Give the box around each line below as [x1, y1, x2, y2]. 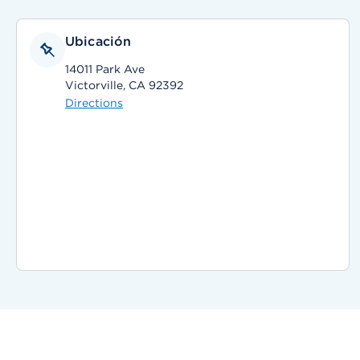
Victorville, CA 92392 [65, 79, 183, 92]
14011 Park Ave [65, 63, 145, 76]
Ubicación [65, 34, 132, 49]
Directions [65, 96, 123, 109]
